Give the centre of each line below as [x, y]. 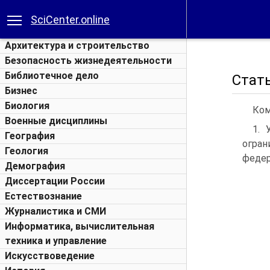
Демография [35, 166]
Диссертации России [55, 181]
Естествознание [43, 196]
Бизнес [21, 91]
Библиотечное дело [52, 76]
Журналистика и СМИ [55, 211]
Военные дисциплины [56, 121]
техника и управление [56, 241]
